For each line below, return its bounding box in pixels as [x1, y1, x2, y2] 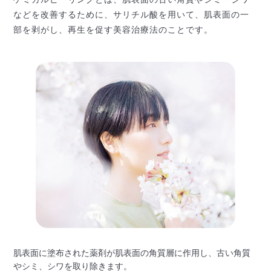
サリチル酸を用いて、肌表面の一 [113, 10, 250, 20]
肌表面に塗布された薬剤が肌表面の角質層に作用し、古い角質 [13, 248, 251, 258]
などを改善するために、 [13, 10, 114, 20]
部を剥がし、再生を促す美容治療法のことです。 [13, 25, 214, 35]
